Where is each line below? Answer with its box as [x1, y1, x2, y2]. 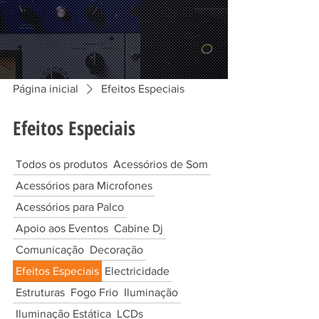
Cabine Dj [114, 222, 163, 234]
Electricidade [105, 265, 169, 277]
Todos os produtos [16, 158, 108, 170]
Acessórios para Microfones [16, 179, 152, 192]
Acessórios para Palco [16, 201, 124, 213]
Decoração [90, 244, 143, 256]
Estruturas [16, 286, 65, 298]
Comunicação [16, 244, 84, 256]
